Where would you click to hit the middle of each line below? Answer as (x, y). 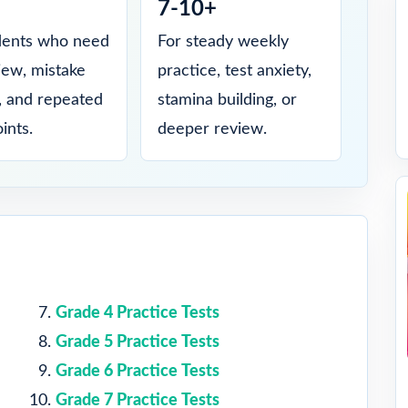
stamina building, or (227, 100)
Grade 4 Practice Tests (138, 313)
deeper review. (212, 129)
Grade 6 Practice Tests (138, 371)
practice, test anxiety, (234, 71)
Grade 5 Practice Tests (138, 342)
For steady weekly (223, 41)
